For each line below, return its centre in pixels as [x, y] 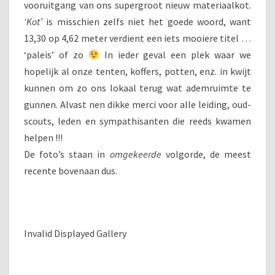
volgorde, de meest [206, 154]
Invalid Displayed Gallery [75, 233]
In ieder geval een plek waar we [175, 55]
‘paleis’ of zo [56, 55]
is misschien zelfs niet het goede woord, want [147, 21]
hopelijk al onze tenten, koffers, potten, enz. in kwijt [137, 71]
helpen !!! [43, 137]
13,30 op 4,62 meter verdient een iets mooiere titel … [137, 38]
